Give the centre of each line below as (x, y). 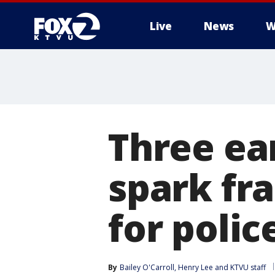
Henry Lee (196, 267)
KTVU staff (248, 267)
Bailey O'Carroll (147, 267)
